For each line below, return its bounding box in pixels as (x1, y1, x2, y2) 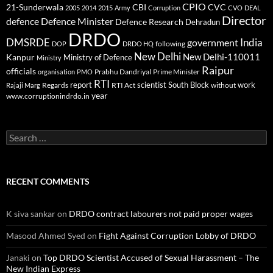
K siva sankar (6, 208, 55, 219)
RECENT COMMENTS (6, 175, 90, 186)
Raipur (202, 63, 234, 77)
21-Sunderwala (6, 2, 63, 12)
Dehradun (185, 17, 220, 27)
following (155, 38, 185, 48)
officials (6, 65, 36, 76)
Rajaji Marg (6, 80, 40, 89)
